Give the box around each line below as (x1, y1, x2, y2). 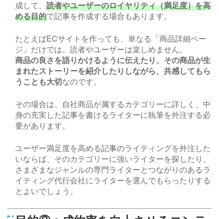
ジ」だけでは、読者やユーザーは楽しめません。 (15, 44, 187, 55)
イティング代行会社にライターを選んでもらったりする (15, 175, 211, 186)
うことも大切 (15, 76, 62, 88)
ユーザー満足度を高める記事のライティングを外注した (15, 142, 211, 154)
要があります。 (15, 120, 70, 131)
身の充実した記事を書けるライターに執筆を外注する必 (15, 109, 211, 121)
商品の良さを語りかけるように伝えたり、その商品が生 (15, 54, 211, 66)
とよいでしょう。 (15, 185, 78, 197)
